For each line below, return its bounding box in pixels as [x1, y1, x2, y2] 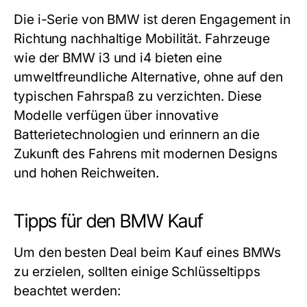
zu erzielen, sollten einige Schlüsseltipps [14, 264, 261, 280]
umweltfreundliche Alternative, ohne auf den [14, 69, 283, 86]
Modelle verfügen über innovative [14, 108, 219, 124]
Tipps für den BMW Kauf [14, 210, 204, 233]
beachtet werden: [14, 283, 121, 299]
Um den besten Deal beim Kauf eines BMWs [14, 245, 282, 261]
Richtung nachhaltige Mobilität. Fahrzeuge [14, 31, 271, 47]
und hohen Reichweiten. [14, 165, 159, 182]
